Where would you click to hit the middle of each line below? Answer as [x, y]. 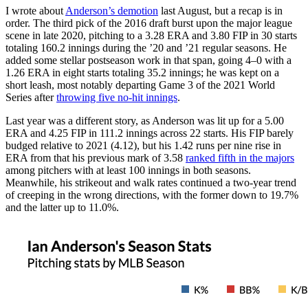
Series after [31, 97]
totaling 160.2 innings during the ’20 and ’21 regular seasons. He [146, 47]
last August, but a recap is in [220, 10]
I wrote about [35, 10]
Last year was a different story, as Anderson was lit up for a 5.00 [145, 120]
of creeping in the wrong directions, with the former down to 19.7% [152, 195]
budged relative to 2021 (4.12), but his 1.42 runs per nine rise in [143, 145]
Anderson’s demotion [112, 10]
